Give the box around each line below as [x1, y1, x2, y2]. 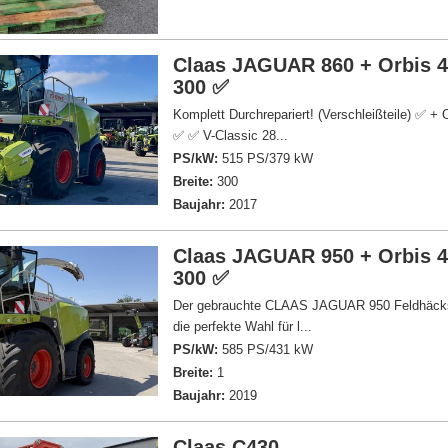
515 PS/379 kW [218, 151, 314, 166]
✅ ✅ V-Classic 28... [173, 128, 289, 143]
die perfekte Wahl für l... [173, 319, 313, 334]
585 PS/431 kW [218, 342, 314, 357]
